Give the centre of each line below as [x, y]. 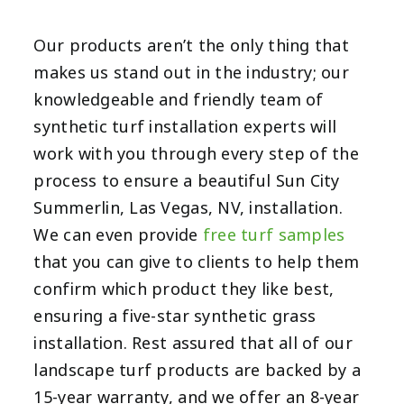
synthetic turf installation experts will [185, 128]
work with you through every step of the [196, 155]
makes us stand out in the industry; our [191, 73]
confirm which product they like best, [184, 290]
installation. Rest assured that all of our [193, 344]
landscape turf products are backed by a [197, 371]
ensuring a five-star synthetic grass [175, 317]
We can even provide [118, 236]
